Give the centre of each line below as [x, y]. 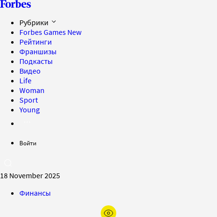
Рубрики [35, 22]
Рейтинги [36, 42]
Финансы [35, 193]
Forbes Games [43, 32]
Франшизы [38, 51]
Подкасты [36, 61]
